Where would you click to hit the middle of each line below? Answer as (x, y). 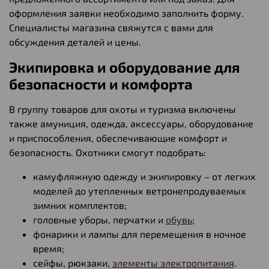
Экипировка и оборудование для (125, 67)
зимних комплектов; (80, 205)
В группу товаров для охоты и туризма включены (122, 109)
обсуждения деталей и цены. (75, 41)
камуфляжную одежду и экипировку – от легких (144, 176)
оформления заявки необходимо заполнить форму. (126, 13)
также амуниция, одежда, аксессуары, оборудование (131, 123)
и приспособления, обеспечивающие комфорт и (118, 138)
